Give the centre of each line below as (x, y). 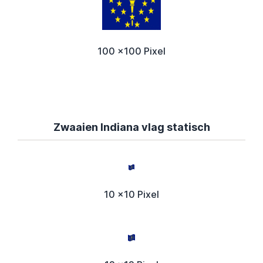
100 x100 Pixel (131, 51)
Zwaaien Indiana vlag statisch (131, 127)
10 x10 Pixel (131, 194)
